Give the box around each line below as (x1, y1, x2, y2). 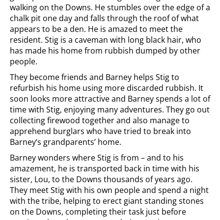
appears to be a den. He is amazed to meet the (10, 24, 183, 34)
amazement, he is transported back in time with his (10, 163, 199, 174)
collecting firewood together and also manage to (10, 115, 190, 126)
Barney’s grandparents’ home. (10, 137, 121, 147)
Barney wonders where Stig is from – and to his (10, 152, 184, 163)
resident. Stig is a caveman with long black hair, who (10, 34, 201, 45)
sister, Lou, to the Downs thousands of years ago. (10, 174, 192, 185)
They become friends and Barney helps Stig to (10, 72, 179, 82)
